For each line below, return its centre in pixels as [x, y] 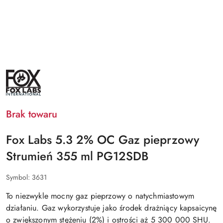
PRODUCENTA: [29, 80]
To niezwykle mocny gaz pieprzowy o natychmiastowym [100, 196]
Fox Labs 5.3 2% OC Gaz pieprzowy [103, 139]
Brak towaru [32, 114]
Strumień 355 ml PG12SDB [77, 156]
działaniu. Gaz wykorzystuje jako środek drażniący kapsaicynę [111, 208]
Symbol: [19, 177]
